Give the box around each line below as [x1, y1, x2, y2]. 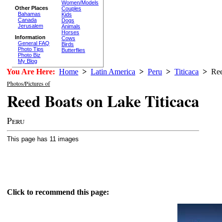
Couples [61, 5, 81, 11]
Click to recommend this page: [7, 188, 109, 196]
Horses [61, 29, 79, 35]
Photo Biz [18, 52, 41, 58]
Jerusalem [18, 22, 43, 29]
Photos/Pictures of [7, 79, 50, 87]
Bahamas [18, 10, 41, 17]
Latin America [91, 67, 135, 76]
